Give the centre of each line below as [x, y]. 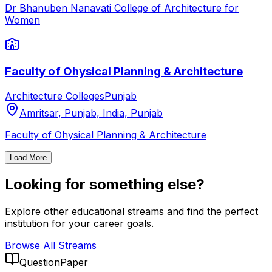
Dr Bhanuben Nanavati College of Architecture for [122, 8]
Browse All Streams [51, 246]
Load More [28, 157]
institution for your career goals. [79, 224]
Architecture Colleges [55, 96]
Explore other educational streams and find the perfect [131, 212]
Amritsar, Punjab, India [72, 113]
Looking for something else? [105, 185]
